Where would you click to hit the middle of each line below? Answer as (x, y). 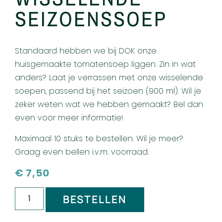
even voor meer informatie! (69, 118)
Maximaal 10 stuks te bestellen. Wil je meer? (99, 138)
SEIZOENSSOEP (91, 19)
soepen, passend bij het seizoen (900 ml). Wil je (108, 91)
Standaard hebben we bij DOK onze (86, 51)
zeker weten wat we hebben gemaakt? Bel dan (109, 105)
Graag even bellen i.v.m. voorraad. (82, 152)
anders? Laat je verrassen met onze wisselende (109, 78)
